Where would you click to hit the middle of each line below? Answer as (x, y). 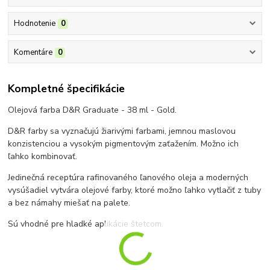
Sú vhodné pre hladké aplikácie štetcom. (86, 224)
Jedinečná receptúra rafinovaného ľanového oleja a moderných (128, 178)
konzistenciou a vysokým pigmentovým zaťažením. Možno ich (124, 144)
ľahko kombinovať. (43, 157)
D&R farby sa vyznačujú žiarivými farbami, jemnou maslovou (122, 131)
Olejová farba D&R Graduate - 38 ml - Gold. (93, 110)
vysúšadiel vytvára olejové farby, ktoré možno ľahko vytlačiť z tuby (135, 190)
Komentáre (33, 52)
